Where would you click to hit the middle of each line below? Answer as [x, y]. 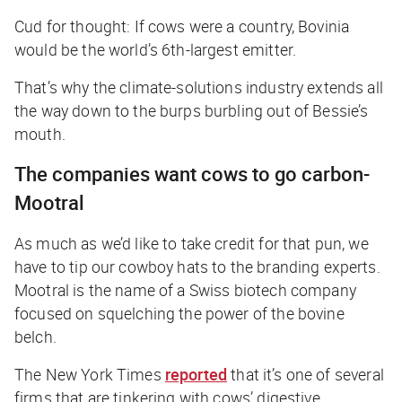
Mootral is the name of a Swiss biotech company [185, 289]
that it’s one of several [306, 374]
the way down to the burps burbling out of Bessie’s [192, 110]
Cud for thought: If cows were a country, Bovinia [182, 26]
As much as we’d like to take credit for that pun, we [192, 243]
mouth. [40, 133]
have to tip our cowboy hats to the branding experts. [197, 266]
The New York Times [88, 374]
